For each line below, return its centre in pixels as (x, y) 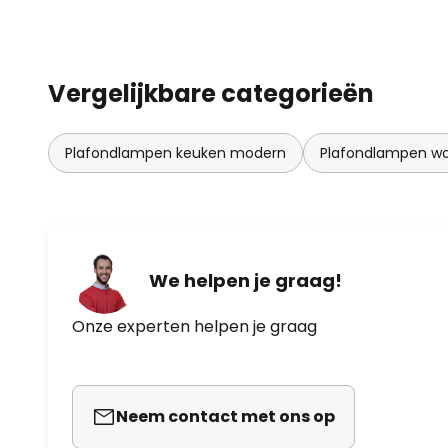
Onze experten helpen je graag (194, 326)
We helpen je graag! (245, 281)
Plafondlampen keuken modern (175, 152)
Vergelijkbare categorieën (211, 93)
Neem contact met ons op (225, 416)
